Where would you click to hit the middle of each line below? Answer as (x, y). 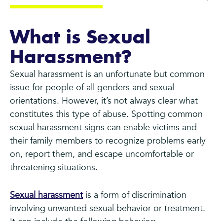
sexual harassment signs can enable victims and (103, 128)
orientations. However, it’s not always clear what (104, 101)
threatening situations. (54, 168)
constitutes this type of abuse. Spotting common (106, 114)
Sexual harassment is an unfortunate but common (107, 74)
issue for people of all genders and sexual (92, 88)
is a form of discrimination (135, 195)
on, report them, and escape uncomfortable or (102, 154)
